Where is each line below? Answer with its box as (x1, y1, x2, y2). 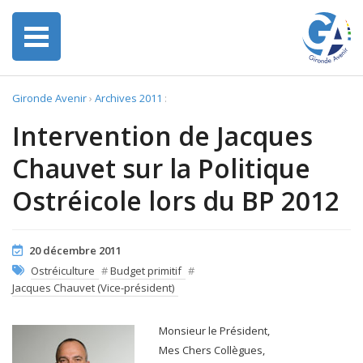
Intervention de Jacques (12, 118, 313, 153)
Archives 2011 (95, 91, 162, 105)
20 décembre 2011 (29, 243, 122, 258)
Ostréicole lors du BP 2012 (12, 183, 340, 218)
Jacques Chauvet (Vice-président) (12, 280, 174, 295)
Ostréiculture (31, 263, 95, 278)
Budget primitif (110, 263, 181, 278)
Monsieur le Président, (159, 323, 270, 338)
